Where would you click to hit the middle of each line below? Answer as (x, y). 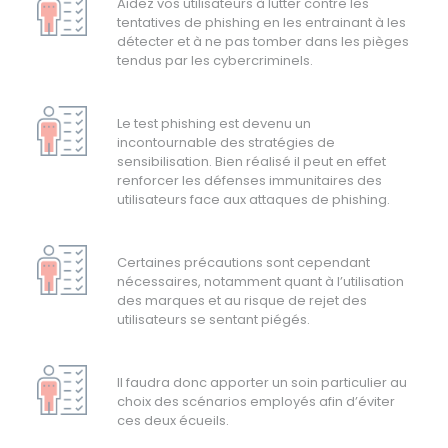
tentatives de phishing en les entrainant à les (262, 23)
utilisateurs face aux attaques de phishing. (254, 200)
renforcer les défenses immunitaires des (250, 181)
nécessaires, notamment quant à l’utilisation (261, 282)
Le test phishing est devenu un (214, 124)
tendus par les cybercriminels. (215, 61)
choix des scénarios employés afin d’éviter (256, 402)
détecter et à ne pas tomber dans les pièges (263, 42)
